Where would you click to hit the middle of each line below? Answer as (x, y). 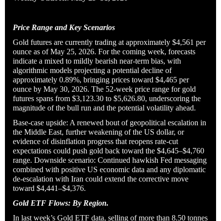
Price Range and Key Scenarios (64, 27)
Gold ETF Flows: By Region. (61, 203)
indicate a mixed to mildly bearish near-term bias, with (97, 61)
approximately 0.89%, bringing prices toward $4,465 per (101, 79)
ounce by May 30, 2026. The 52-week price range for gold (104, 89)
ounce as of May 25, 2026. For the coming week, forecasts (104, 51)
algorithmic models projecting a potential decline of (92, 70)
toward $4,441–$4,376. (49, 188)
